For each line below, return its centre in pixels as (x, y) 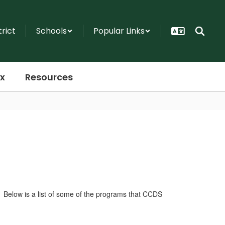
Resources (49, 77)
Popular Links (119, 31)
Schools (51, 31)
